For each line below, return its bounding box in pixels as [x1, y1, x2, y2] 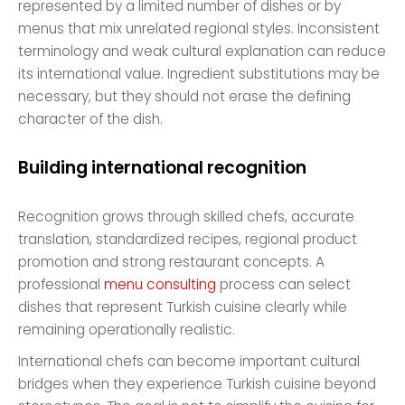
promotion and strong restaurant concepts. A [18, 252, 325, 272]
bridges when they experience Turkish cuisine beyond [18, 374, 377, 394]
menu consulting [104, 275, 217, 295]
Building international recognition [18, 155, 307, 181]
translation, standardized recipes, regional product [18, 230, 358, 250]
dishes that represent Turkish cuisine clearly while [18, 297, 348, 317]
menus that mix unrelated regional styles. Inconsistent [18, 18, 381, 38]
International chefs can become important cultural [18, 352, 361, 372]
